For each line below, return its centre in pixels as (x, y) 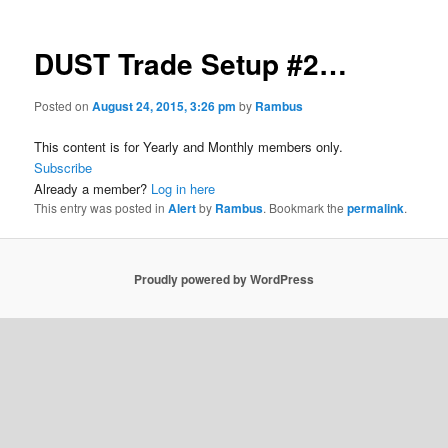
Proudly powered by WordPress (224, 278)
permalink (376, 208)
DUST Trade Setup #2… (191, 64)
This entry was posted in (101, 207)
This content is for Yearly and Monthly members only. (189, 146)
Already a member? (93, 188)
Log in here (183, 188)
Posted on (63, 105)
